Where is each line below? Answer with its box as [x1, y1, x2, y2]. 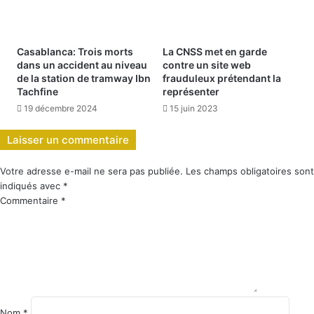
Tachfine [17, 86, 58, 98]
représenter [163, 86, 219, 98]
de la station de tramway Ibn [17, 72, 151, 85]
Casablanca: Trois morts [17, 46, 133, 58]
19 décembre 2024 [24, 103, 97, 114]
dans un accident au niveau [17, 59, 147, 71]
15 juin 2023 [170, 103, 218, 114]
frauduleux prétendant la [163, 72, 281, 85]
